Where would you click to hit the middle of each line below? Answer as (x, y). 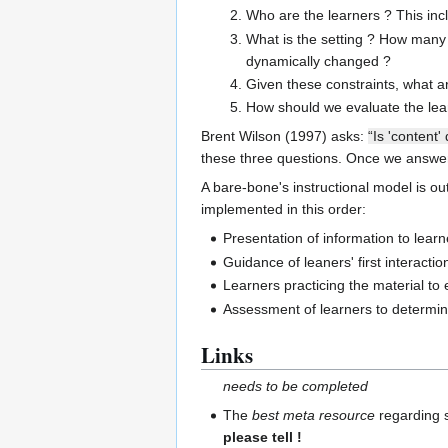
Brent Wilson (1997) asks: (284, 136)
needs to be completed (296, 385)
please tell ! (263, 436)
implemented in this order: (283, 209)
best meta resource (314, 414)
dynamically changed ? (318, 60)
